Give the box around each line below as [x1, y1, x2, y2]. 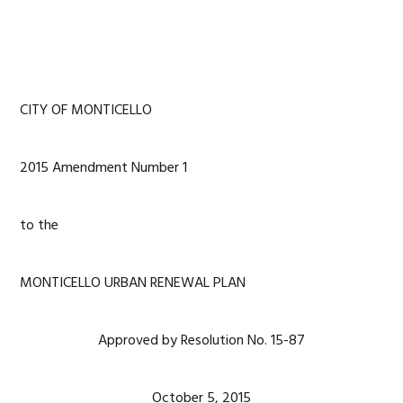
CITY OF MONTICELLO [20, 99, 153, 122]
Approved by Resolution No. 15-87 [98, 329, 305, 353]
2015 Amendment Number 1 [20, 157, 188, 180]
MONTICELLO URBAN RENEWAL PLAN [20, 272, 246, 295]
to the [20, 214, 59, 237]
